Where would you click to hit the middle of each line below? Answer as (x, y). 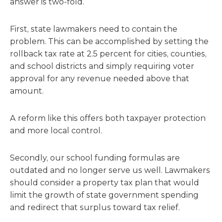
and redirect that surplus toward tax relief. (95, 207)
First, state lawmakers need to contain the (94, 29)
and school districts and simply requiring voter (102, 66)
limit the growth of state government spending (104, 195)
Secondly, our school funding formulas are (95, 158)
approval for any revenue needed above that (100, 79)
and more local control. (56, 131)
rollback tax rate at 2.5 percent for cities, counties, (108, 54)
